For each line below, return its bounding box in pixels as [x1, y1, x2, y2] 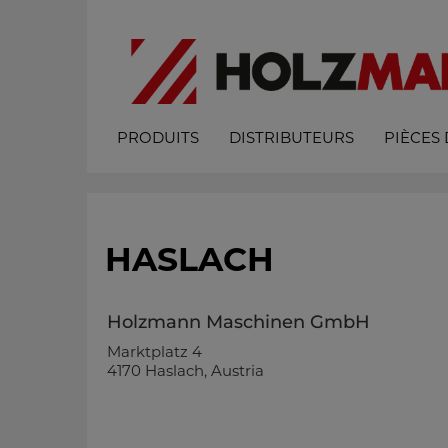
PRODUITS [117, 128, 199, 147]
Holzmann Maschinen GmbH [107, 311, 370, 333]
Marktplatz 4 [107, 342, 202, 361]
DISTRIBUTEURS [229, 128, 354, 147]
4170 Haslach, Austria [107, 361, 264, 380]
